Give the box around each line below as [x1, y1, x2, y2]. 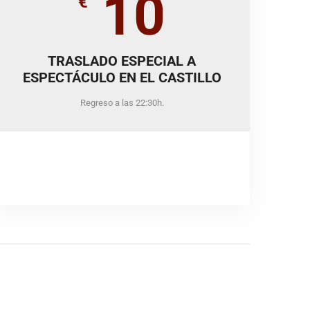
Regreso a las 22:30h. [80, 98, 164, 108]
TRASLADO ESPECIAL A [48, 53, 196, 69]
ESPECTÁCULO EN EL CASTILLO [22, 69, 221, 86]
